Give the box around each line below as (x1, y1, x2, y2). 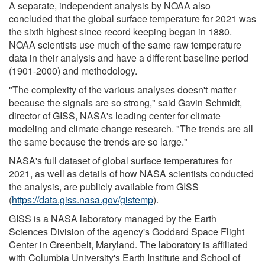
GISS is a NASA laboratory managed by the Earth (9, 211, 216, 225)
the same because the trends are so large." (9, 134, 188, 148)
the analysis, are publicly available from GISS (9, 179, 199, 193)
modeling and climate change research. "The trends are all (9, 121, 253, 135)
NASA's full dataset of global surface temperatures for (9, 153, 232, 167)
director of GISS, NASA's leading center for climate (9, 108, 221, 122)
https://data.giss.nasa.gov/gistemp (12, 192, 153, 206)
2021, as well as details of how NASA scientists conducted (9, 166, 254, 180)
